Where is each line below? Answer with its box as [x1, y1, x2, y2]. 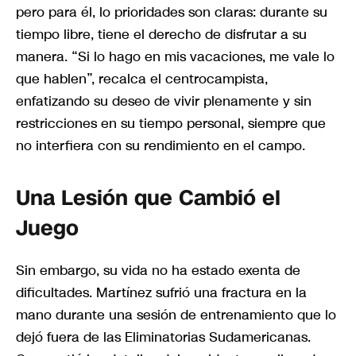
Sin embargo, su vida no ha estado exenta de [16, 261, 300, 281]
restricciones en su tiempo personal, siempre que [16, 113, 326, 133]
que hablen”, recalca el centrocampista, [16, 68, 268, 88]
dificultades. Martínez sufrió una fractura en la [16, 283, 307, 303]
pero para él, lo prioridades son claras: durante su [16, 2, 327, 21]
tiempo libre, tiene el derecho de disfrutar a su [16, 24, 307, 44]
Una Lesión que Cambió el [16, 184, 281, 213]
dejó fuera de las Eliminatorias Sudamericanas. [16, 327, 311, 347]
